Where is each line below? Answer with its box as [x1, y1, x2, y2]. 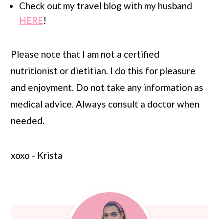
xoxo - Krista [11, 150, 63, 161]
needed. [11, 115, 45, 126]
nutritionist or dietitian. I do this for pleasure [11, 65, 196, 76]
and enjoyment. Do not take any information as [11, 82, 204, 93]
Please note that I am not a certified [11, 48, 160, 60]
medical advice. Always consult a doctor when [11, 98, 200, 109]
